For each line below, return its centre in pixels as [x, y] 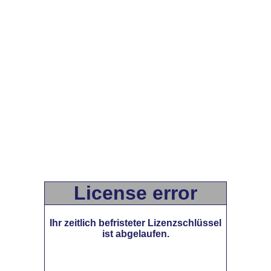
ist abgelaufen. [135, 234]
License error [135, 193]
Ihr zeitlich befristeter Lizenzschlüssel [135, 223]
